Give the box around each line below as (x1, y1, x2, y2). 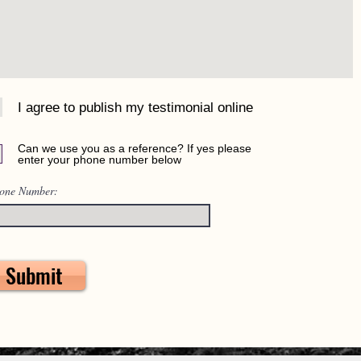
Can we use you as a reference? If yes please (18, 142, 251, 155)
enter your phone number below (18, 153, 181, 166)
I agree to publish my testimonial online (18, 99, 253, 115)
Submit (6, 259, 63, 291)
